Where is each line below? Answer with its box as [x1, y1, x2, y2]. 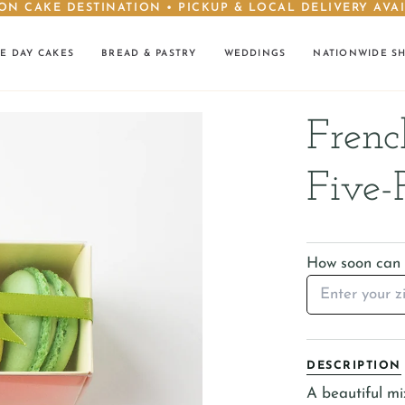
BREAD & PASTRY [101, 48, 197, 59]
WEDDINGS [223, 48, 287, 59]
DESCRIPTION [306, 361, 401, 372]
